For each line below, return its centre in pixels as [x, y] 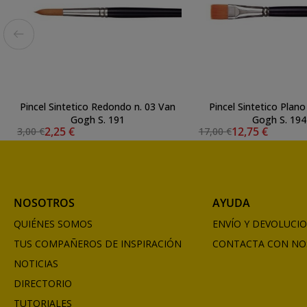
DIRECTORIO [43, 283]
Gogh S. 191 [97, 119]
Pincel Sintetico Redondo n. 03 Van [97, 106]
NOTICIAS [36, 263]
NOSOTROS [44, 202]
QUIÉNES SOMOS [53, 223]
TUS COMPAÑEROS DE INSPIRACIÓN [98, 243]
